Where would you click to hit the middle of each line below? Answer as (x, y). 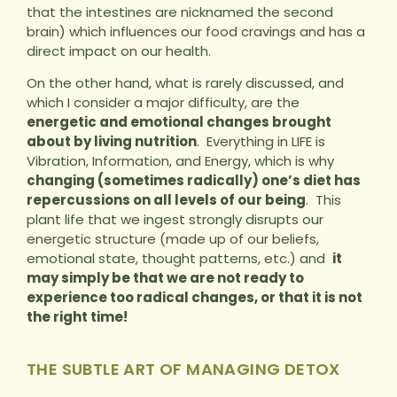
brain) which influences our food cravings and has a (196, 31)
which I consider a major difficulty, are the (163, 103)
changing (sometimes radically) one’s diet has (194, 181)
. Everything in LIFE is (261, 142)
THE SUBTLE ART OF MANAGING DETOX (183, 369)
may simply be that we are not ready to (165, 278)
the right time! (77, 317)
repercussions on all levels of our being (166, 200)
